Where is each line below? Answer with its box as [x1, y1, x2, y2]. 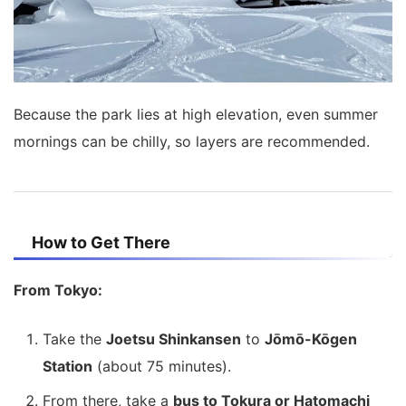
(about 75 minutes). [92, 356, 231, 375]
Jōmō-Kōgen [265, 329, 357, 348]
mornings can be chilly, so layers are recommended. [14, 131, 370, 150]
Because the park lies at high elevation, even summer [14, 104, 378, 123]
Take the [43, 329, 106, 348]
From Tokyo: [14, 280, 102, 299]
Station [43, 356, 92, 375]
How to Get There [32, 232, 170, 252]
